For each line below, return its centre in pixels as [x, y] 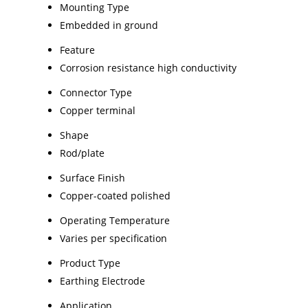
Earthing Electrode [102, 280]
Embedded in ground [109, 25]
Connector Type [96, 92]
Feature [77, 49]
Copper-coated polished [115, 195]
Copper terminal [98, 110]
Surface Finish [92, 177]
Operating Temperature [115, 220]
